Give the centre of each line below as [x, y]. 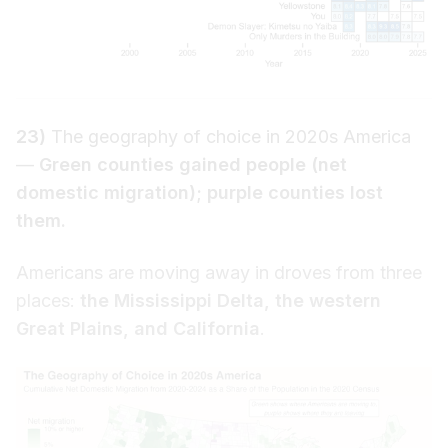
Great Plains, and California [138, 328]
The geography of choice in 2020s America [228, 136]
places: [48, 300]
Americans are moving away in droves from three [219, 272]
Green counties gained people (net [193, 164]
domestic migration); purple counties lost [199, 192]
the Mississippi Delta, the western [230, 300]
